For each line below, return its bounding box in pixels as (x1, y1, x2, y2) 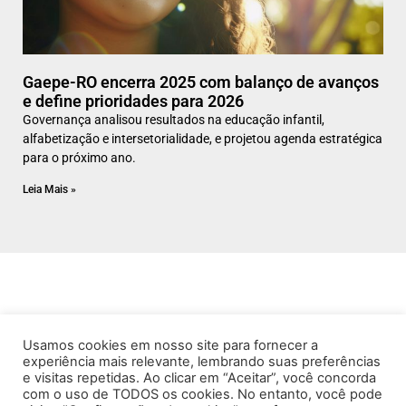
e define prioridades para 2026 (23, 92, 244, 111)
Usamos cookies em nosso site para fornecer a (23, 337, 318, 353)
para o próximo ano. (23, 150, 136, 166)
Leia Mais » (23, 183, 76, 197)
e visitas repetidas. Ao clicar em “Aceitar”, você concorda (23, 370, 376, 386)
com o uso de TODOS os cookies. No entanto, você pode (23, 386, 382, 402)
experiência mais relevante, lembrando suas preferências (23, 353, 381, 370)
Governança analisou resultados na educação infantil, (23, 112, 324, 128)
